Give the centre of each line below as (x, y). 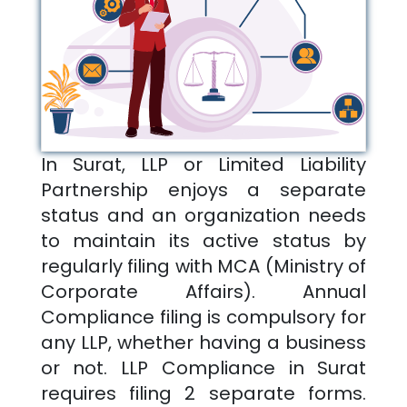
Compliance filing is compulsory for (203, 317)
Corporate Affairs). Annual (203, 291)
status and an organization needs (203, 215)
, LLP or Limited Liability (244, 164)
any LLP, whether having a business (203, 342)
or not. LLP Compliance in (179, 367)
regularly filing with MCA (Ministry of (203, 266)
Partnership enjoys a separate (203, 189)
